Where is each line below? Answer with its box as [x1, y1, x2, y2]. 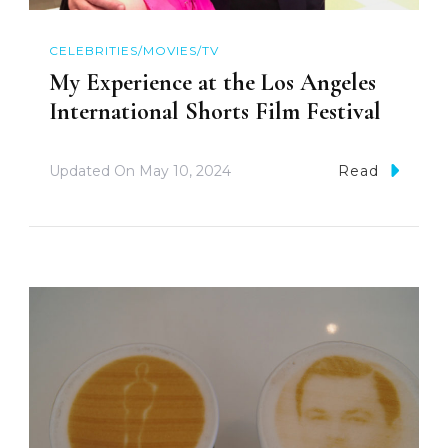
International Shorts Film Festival [49, 97, 381, 127]
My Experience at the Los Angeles [49, 68, 376, 98]
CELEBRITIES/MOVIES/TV [49, 43, 219, 59]
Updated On [49, 162, 139, 181]
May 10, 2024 [139, 162, 231, 181]
